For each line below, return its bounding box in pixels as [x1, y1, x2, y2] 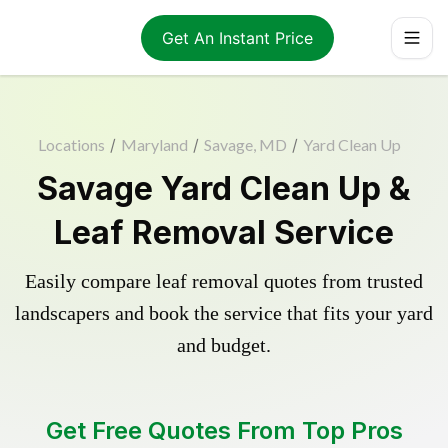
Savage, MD [203, 135, 287, 154]
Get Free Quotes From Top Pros [45, 416, 403, 445]
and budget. [177, 334, 271, 356]
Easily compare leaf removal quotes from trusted [25, 270, 423, 292]
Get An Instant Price [161, 27, 313, 48]
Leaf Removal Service [54, 213, 394, 252]
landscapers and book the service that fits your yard [15, 302, 433, 324]
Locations [37, 135, 105, 154]
